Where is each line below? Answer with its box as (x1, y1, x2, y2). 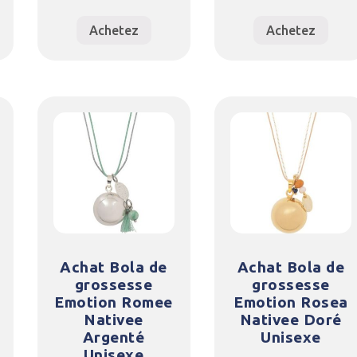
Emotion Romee (54, 293, 173, 312)
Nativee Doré (239, 311, 342, 329)
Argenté (82, 328, 145, 347)
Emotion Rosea (233, 293, 348, 312)
